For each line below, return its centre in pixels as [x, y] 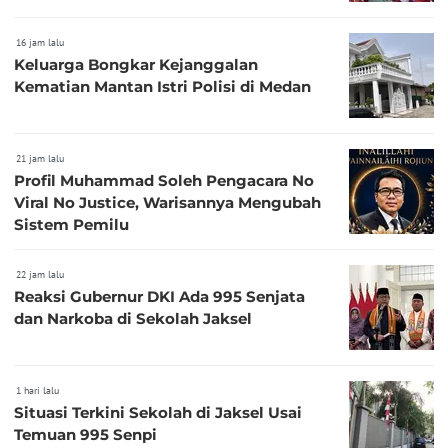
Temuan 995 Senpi [85, 434]
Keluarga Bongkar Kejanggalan [136, 64]
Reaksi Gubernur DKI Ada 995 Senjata [96, 296]
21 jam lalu [40, 158]
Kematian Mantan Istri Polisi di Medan [162, 86]
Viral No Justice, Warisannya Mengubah [167, 202]
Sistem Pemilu [71, 224]
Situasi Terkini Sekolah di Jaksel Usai [158, 412]
